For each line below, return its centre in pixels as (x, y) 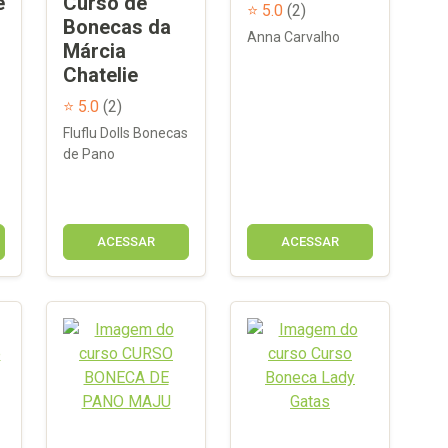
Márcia (94, 50)
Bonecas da (117, 26)
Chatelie (100, 74)
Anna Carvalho (293, 36)
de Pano (89, 153)
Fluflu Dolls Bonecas (125, 132)
